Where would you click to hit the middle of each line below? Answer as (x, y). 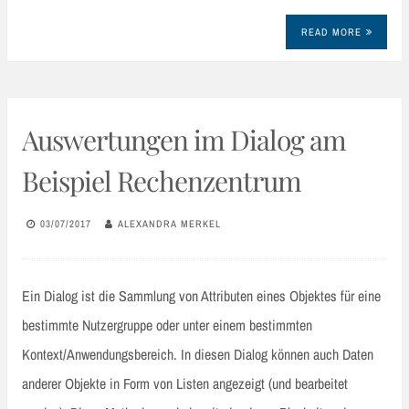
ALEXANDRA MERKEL (169, 224)
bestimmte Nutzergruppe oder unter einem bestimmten (167, 325)
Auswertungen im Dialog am (184, 139)
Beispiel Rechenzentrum (162, 180)
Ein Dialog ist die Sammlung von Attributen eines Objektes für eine (201, 295)
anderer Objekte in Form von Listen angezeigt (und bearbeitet (185, 383)
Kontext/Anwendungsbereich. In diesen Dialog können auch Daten (198, 354)
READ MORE (331, 31)
